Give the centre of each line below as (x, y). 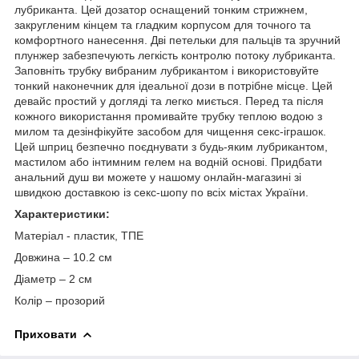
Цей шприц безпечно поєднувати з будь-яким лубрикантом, (171, 146)
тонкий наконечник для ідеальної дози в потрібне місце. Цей (173, 85)
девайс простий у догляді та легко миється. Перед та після (169, 101)
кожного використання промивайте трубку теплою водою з (168, 116)
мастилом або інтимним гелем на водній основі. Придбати (168, 161)
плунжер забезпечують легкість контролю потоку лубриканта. (175, 55)
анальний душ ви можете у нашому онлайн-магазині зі (158, 177)
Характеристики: (62, 214)
